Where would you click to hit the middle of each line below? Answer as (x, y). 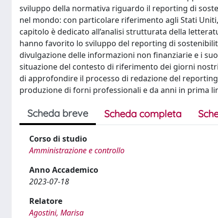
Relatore (46, 201)
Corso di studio (58, 139)
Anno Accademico (64, 170)
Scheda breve (58, 113)
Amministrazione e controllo (77, 150)
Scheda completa (143, 114)
